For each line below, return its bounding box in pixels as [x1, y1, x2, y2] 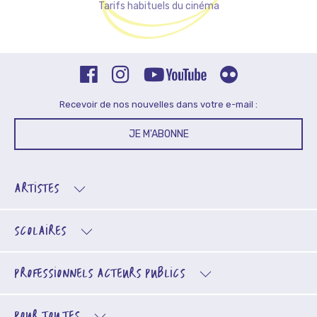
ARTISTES [14, 178, 59, 200]
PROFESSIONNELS [14, 263, 97, 284]
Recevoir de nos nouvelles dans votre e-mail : [59, 98, 258, 110]
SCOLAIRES [14, 221, 67, 242]
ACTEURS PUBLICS [97, 263, 185, 284]
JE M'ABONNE [128, 127, 189, 140]
